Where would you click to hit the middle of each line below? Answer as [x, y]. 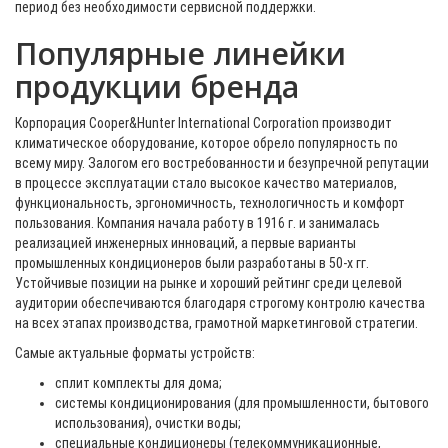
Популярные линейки [180, 53]
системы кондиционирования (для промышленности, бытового [242, 403]
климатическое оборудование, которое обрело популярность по [206, 143]
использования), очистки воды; [148, 423]
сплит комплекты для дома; [138, 383]
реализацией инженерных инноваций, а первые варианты [185, 243]
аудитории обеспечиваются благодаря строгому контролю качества [220, 303]
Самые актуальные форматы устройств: [135, 353]
